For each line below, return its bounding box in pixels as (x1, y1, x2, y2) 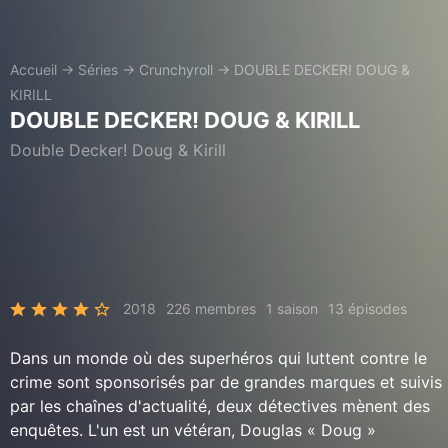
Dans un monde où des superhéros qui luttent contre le (10, 348, 427, 368)
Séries (78, 61, 118, 78)
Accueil (10, 61, 57, 78)
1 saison (266, 300, 318, 317)
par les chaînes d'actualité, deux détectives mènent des (10, 396, 430, 416)
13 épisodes (328, 300, 407, 317)
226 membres (166, 300, 256, 317)
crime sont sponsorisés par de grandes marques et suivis (10, 372, 442, 392)
